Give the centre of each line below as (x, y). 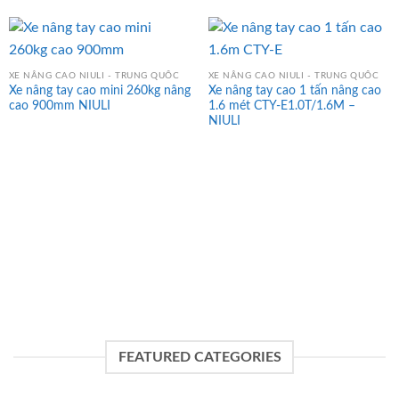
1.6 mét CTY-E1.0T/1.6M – (281, 106)
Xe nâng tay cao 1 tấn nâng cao (294, 90)
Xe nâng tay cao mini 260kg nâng (99, 90)
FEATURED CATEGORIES (199, 357)
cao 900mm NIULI (59, 106)
